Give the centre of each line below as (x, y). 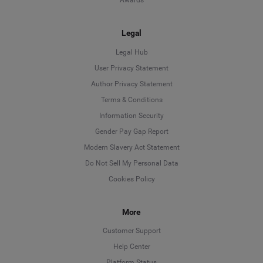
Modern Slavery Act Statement (131, 147)
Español (176, 182)
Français (177, 209)
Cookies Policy (131, 179)
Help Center (131, 247)
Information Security (131, 115)
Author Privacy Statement (131, 84)
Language (179, 94)
